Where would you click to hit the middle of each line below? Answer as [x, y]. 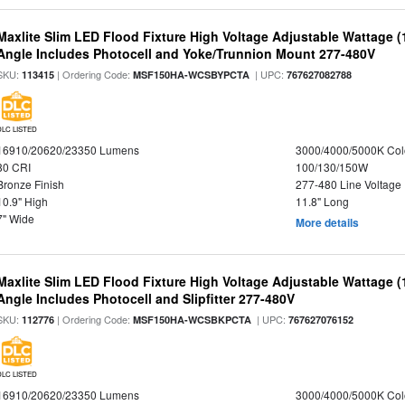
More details [327, 222]
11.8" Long [322, 201]
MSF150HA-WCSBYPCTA [192, 75]
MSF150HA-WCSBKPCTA [193, 320]
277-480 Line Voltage [348, 184]
